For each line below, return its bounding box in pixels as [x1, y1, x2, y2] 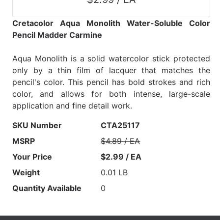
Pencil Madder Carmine [12, 30, 102, 40]
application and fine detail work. [12, 101, 132, 111]
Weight [12, 167, 40, 178]
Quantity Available [12, 183, 82, 193]
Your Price [12, 152, 52, 162]
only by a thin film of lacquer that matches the [12, 65, 210, 76]
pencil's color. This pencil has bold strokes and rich [12, 77, 210, 87]
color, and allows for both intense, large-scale [12, 89, 210, 99]
